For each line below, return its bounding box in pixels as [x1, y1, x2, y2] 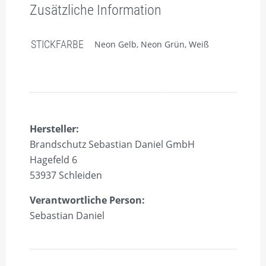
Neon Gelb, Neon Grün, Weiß [94, 39, 209, 50]
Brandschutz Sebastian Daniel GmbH [30, 138, 195, 151]
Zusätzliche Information [30, 2, 161, 18]
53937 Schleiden [30, 169, 102, 182]
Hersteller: [30, 122, 79, 135]
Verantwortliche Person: [30, 194, 145, 207]
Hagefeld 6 [30, 153, 77, 166]
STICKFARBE [31, 38, 84, 50]
